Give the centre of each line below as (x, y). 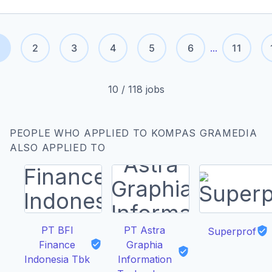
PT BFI (57, 230)
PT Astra (144, 230)
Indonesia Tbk (57, 259)
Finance (57, 244)
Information (144, 259)
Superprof (232, 231)
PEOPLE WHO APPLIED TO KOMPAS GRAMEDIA (134, 133)
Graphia (144, 244)
